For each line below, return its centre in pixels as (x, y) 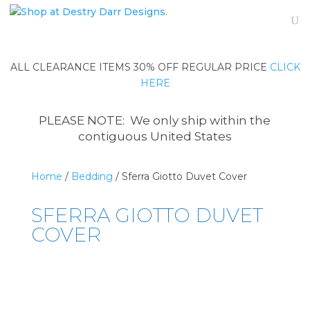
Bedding (92, 176)
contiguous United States (155, 136)
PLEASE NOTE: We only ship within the (155, 120)
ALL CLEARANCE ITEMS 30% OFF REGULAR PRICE (140, 67)
